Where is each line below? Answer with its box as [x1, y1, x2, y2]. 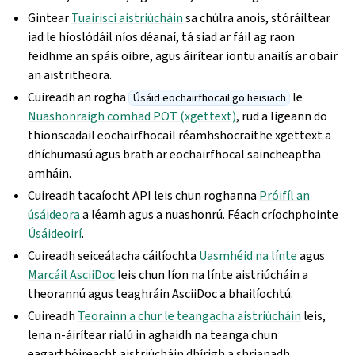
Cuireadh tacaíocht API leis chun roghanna [28, 187, 260, 204]
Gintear [28, 10, 72, 26]
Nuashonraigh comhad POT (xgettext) [28, 108, 237, 124]
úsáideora [28, 206, 81, 223]
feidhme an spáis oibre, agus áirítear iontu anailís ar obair [28, 48, 338, 64]
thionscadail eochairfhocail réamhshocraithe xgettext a [28, 127, 332, 143]
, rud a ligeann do [236, 108, 328, 124]
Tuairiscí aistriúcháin [71, 10, 184, 26]
